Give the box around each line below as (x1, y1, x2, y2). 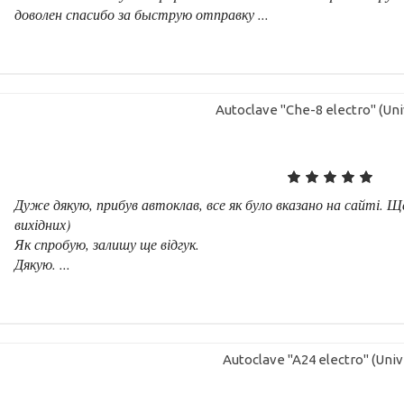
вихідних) (14, 214, 71, 234)
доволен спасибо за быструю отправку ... (14, 4, 270, 23)
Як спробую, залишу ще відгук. (14, 234, 200, 253)
